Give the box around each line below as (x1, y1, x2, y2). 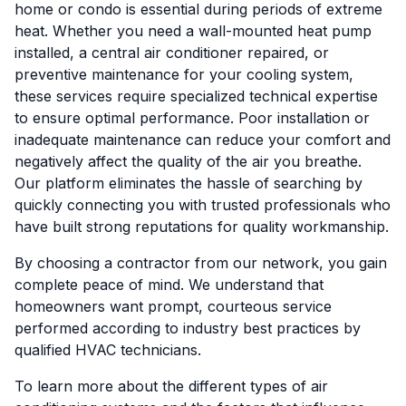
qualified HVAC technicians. (14, 341, 201, 360)
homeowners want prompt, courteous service (14, 297, 332, 316)
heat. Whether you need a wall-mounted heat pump (14, 22, 372, 41)
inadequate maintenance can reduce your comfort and (14, 130, 391, 150)
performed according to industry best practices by (14, 319, 361, 338)
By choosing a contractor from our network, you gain (14, 254, 387, 273)
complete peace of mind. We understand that (14, 275, 324, 295)
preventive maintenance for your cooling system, (14, 65, 353, 84)
